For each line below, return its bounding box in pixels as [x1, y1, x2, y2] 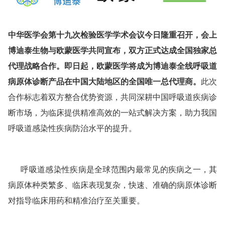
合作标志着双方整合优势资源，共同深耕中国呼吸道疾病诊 [8, 91, 217, 102]
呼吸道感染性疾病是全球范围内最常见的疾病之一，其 [8, 163, 217, 175]
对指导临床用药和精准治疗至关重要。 [8, 194, 145, 206]
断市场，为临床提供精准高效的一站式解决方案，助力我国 [8, 106, 217, 118]
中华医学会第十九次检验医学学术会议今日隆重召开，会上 [8, 29, 217, 40]
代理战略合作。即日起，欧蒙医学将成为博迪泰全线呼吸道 [8, 60, 217, 71]
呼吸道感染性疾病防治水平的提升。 [8, 122, 137, 134]
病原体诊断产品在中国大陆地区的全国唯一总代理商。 [8, 75, 201, 87]
